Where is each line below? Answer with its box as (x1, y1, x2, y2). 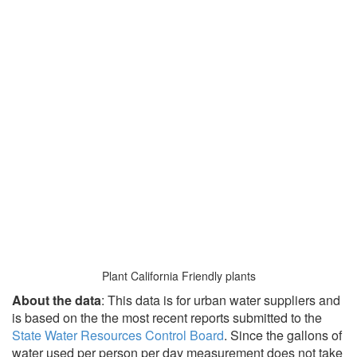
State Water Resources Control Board (12, 326, 224, 344)
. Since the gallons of (224, 326, 342, 344)
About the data (12, 291, 101, 309)
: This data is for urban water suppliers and (101, 291, 340, 309)
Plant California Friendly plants (101, 268, 256, 284)
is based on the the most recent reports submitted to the (12, 308, 322, 327)
